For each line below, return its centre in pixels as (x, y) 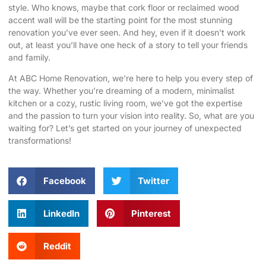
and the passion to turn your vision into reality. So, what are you (131, 116)
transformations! (40, 141)
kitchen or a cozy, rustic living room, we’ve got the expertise (125, 103)
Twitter (153, 180)
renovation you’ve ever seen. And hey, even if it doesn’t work (127, 33)
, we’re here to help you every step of (180, 78)
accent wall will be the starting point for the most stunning (121, 20)
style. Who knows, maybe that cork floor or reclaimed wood (124, 8)
